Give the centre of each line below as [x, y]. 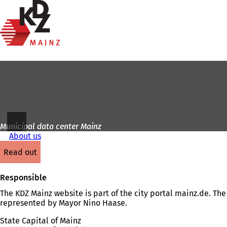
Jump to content [35, 17]
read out [23, 152]
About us [25, 136]
